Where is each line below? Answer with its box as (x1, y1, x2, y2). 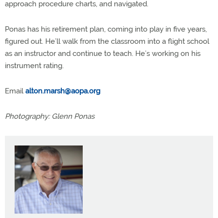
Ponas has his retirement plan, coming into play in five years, (5, 24, 207, 34)
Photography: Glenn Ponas (5, 111, 94, 121)
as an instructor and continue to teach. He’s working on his (5, 49, 200, 58)
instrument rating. (5, 61, 64, 70)
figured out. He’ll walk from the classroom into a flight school (5, 36, 209, 46)
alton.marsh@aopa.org (25, 86, 100, 95)
